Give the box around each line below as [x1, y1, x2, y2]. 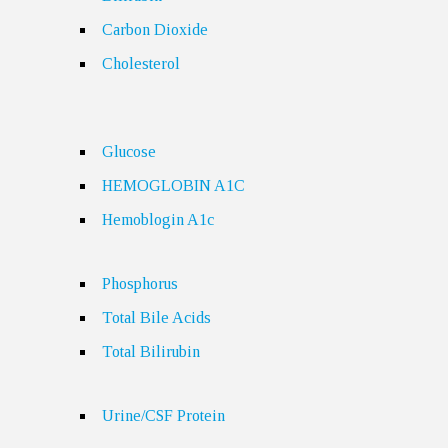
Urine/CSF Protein [102, 407, 226, 424]
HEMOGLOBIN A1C [102, 177, 246, 194]
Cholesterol [102, 55, 181, 72]
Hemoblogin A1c [102, 211, 215, 228]
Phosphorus [102, 275, 179, 292]
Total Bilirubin [102, 343, 201, 360]
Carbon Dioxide [102, 21, 209, 38]
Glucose [102, 143, 157, 160]
